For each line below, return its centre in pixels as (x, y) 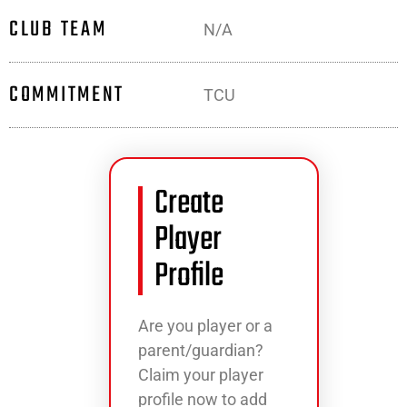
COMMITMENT (67, 94)
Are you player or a (205, 326)
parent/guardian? (201, 350)
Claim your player (201, 375)
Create (189, 204)
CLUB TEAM (58, 29)
